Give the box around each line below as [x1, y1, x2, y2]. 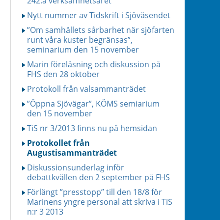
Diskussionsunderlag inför [27, 162, 124, 173]
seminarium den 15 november [27, 44, 139, 55]
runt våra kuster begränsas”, [27, 34, 133, 45]
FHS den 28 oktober [27, 69, 100, 80]
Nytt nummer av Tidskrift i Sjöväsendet [27, 10, 170, 21]
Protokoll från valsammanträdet [27, 83, 146, 94]
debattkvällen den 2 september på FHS [27, 172, 170, 183]
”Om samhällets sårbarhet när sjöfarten [27, 25, 174, 35]
